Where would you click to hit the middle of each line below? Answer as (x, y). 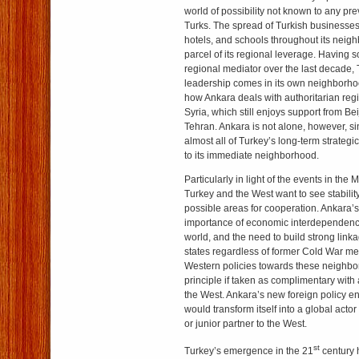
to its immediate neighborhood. (252, 155)
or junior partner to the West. (246, 324)
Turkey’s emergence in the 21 (249, 351)
